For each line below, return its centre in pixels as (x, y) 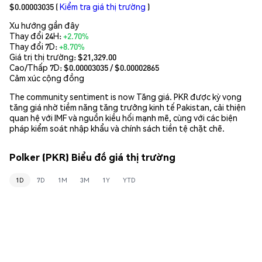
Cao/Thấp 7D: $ (39, 67)
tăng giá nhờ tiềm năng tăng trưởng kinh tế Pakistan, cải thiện (127, 107)
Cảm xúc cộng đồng (47, 77)
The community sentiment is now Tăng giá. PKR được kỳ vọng (125, 96)
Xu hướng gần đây (44, 25)
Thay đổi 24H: (36, 35)
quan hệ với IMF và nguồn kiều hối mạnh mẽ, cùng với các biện (123, 117)
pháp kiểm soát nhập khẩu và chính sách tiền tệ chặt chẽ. (117, 128)
